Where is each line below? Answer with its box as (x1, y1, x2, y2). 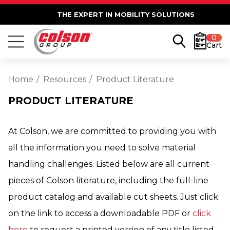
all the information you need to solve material (8, 143, 196, 152)
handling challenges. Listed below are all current (8, 159, 209, 169)
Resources (43, 74, 86, 84)
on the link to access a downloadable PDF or (8, 208, 193, 218)
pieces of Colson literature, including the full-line (8, 176, 208, 185)
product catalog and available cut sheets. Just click (8, 192, 218, 202)
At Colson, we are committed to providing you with (8, 126, 216, 136)
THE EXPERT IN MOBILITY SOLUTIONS (57, 10, 195, 18)
